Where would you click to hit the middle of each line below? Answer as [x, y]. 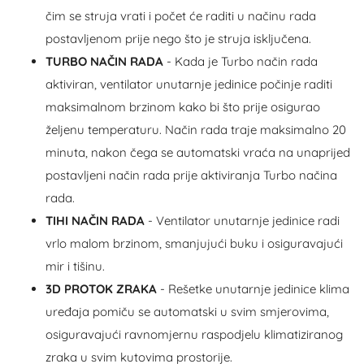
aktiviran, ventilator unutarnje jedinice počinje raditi [189, 84]
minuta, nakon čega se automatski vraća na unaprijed [198, 152]
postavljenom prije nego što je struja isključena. [178, 38]
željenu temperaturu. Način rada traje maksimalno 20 [196, 129]
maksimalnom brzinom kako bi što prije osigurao [183, 106]
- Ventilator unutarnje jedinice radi [244, 220]
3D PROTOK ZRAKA [101, 288]
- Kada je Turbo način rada [242, 61]
